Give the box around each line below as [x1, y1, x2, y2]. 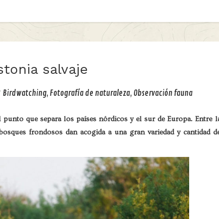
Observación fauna [133, 88, 193, 98]
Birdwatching [2, 88, 46, 98]
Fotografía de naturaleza [49, 88, 130, 98]
